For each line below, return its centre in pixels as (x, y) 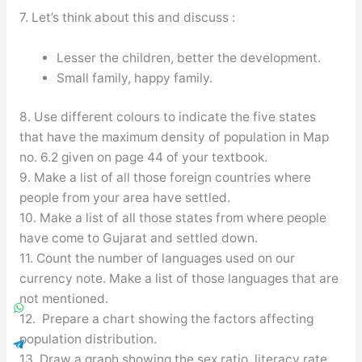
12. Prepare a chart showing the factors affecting (166, 319)
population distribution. (88, 339)
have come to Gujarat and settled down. (138, 238)
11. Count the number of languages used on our (157, 259)
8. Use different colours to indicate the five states (167, 117)
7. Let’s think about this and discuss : (127, 17)
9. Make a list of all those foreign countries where (165, 178)
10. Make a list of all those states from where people (173, 218)
